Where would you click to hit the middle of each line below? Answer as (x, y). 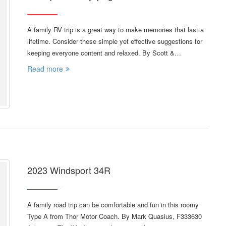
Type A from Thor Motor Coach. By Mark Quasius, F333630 (115, 216)
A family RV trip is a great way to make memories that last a (116, 30)
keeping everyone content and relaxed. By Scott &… (104, 53)
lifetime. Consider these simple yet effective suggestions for (115, 41)
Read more (45, 69)
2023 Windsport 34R (69, 170)
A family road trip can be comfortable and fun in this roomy (113, 205)
